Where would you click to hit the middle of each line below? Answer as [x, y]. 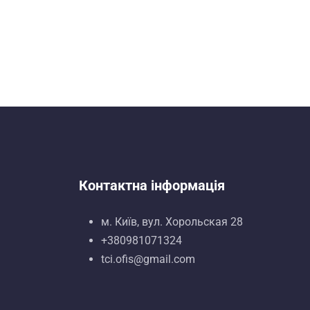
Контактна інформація [152, 185]
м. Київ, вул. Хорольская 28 [172, 222]
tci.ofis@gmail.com [148, 259]
